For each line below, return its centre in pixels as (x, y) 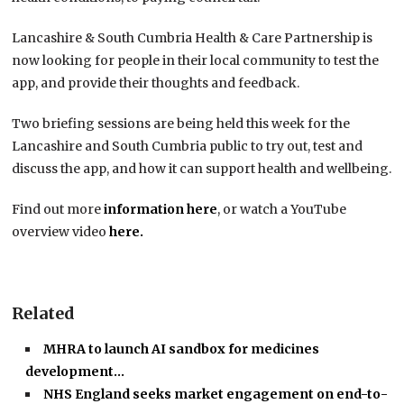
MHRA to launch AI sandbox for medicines (182, 349)
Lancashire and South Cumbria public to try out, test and (188, 147)
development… (75, 372)
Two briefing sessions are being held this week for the (181, 124)
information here (161, 210)
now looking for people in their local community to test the (196, 61)
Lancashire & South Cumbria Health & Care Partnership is (193, 38)
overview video (61, 232)
